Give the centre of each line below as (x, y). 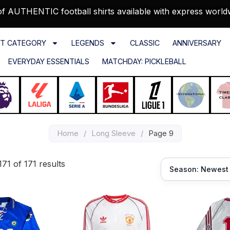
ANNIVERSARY (197, 43)
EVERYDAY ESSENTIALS (49, 62)
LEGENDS (88, 43)
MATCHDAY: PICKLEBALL (144, 62)
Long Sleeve (113, 133)
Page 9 (161, 133)
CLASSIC (145, 43)
